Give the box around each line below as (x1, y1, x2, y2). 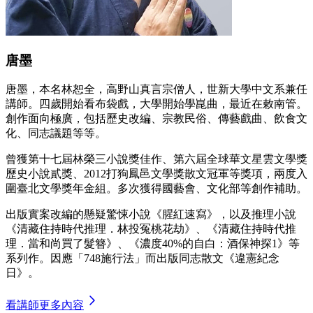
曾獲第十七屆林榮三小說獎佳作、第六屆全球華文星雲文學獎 (6, 153, 307, 166)
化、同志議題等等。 (6, 127, 106, 140)
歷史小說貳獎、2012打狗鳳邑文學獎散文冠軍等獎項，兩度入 (6, 168, 307, 180)
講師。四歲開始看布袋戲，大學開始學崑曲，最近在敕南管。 (6, 98, 307, 110)
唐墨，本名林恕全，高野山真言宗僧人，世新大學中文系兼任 (6, 83, 307, 96)
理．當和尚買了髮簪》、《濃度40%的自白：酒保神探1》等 (6, 238, 300, 250)
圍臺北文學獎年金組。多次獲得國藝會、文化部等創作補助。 (6, 182, 307, 195)
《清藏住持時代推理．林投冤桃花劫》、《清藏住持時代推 (6, 223, 296, 235)
